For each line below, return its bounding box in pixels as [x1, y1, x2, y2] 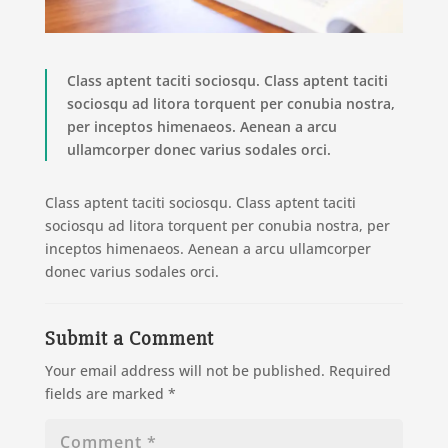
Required [328, 361, 391, 381]
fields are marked [44, 384, 168, 404]
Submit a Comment [44, 326, 214, 352]
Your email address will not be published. [44, 361, 325, 381]
